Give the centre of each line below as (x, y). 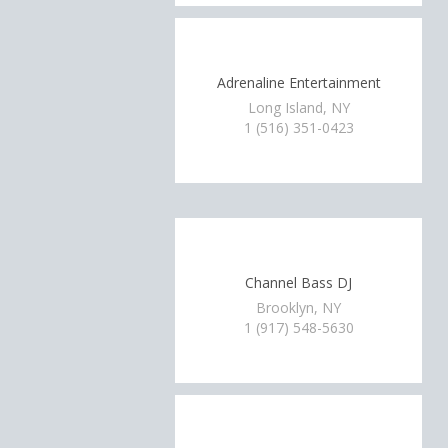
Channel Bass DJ (299, 282)
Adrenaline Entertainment (298, 82)
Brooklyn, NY (299, 307)
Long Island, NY (298, 107)
